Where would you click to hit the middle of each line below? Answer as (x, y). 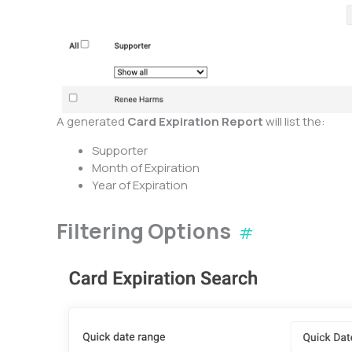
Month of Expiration (146, 167)
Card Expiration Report (196, 121)
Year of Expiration (141, 185)
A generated (92, 121)
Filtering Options (146, 230)
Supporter (120, 150)
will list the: (297, 121)
